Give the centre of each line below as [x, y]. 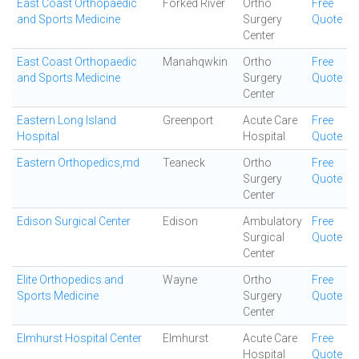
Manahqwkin [195, 62]
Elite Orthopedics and [70, 280]
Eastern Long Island [67, 120]
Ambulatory [272, 221]
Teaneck [184, 163]
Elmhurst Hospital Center [79, 338]
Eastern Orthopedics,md [78, 163]
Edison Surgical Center [74, 221]
